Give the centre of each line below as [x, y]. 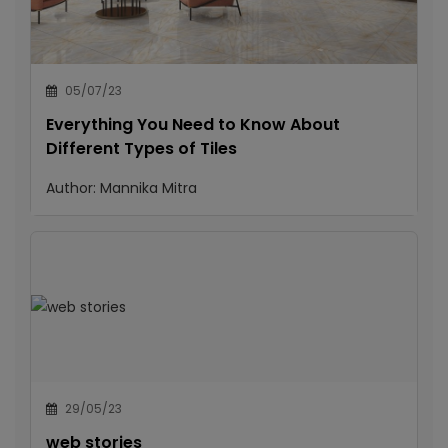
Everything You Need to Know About [193, 124]
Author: [73, 188]
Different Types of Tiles [141, 148]
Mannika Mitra [148, 188]
